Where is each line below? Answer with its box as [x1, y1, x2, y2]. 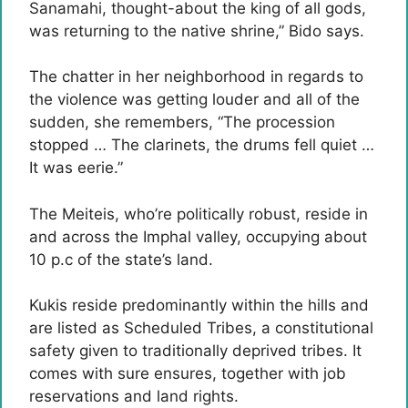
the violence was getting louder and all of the [29, 90, 360, 108]
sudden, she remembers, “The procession [29, 113, 335, 131]
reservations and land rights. [29, 387, 239, 405]
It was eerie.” [29, 158, 123, 177]
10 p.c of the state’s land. [29, 250, 213, 269]
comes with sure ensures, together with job [29, 364, 346, 382]
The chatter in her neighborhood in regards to [29, 67, 363, 86]
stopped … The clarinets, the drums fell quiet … [29, 136, 374, 154]
